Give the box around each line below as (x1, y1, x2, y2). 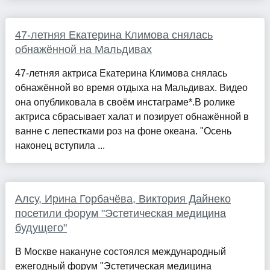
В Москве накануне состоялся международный (14, 246, 226, 257)
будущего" (14, 222, 67, 234)
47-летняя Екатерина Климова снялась (14, 29, 213, 42)
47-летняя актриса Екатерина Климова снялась (14, 68, 227, 79)
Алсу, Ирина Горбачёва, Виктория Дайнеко (14, 193, 231, 206)
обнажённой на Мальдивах (14, 43, 152, 56)
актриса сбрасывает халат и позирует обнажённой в (14, 111, 249, 122)
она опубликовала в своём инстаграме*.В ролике (14, 97, 235, 108)
